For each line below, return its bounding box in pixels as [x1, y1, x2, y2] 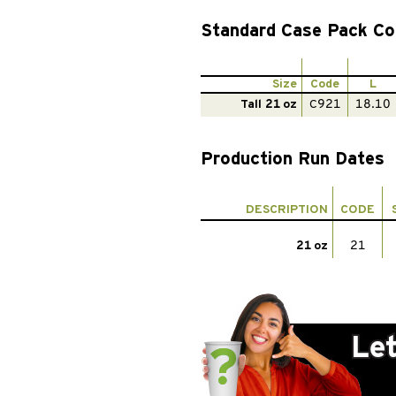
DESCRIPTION [246, 202, 328, 217]
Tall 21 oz [240, 96, 297, 112]
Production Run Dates [201, 148, 385, 168]
